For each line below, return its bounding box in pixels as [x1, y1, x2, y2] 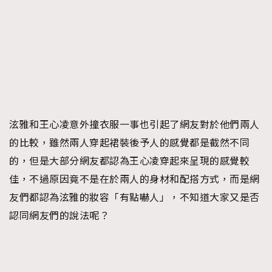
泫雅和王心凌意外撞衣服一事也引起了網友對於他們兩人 [9, 118, 260, 131]
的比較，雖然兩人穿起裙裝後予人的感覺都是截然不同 [9, 137, 250, 149]
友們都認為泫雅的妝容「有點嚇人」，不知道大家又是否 [9, 191, 260, 204]
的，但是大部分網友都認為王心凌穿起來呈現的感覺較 [9, 155, 250, 168]
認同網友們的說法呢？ [9, 209, 109, 222]
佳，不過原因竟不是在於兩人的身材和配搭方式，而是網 [9, 173, 260, 186]
